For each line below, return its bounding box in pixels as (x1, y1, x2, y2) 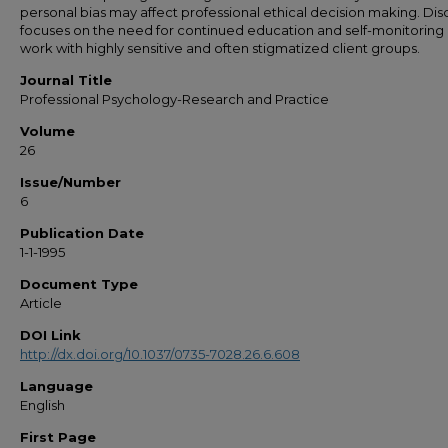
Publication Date (20, 225, 144, 241)
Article (20, 295, 62, 311)
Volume (20, 123, 75, 139)
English (20, 397, 65, 413)
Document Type (20, 276, 138, 292)
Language (20, 378, 93, 394)
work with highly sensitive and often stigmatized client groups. (20, 40, 420, 56)
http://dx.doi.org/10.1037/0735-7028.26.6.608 (20, 346, 300, 362)
